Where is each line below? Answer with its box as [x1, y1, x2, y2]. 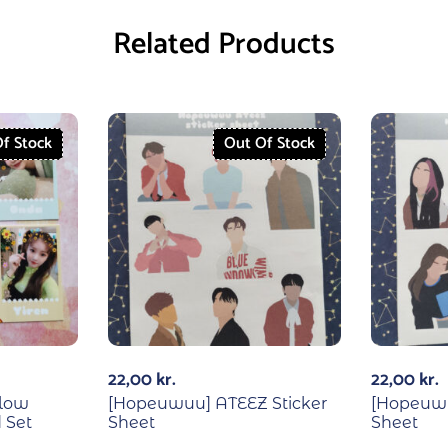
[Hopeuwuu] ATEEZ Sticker [108, 394, 327, 413]
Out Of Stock [224, 130, 315, 157]
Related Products [113, 20, 335, 69]
